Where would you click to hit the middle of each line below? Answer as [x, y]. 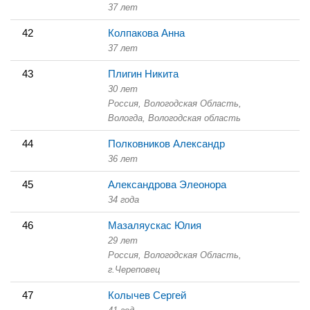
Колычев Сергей [147, 295]
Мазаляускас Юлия [155, 225]
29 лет [123, 240]
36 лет [123, 158]
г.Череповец [134, 269]
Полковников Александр [166, 143]
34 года [124, 199]
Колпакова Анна [146, 33]
